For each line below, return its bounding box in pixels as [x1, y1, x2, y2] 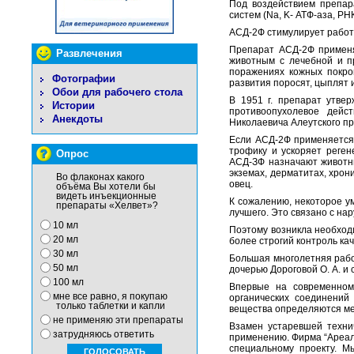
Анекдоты [52, 113, 103, 125]
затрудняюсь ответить [53, 330, 154, 339]
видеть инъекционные [56, 191, 156, 201]
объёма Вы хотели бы [56, 182, 156, 191]
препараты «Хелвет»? [56, 201, 158, 210]
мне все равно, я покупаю [53, 292, 168, 301]
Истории [52, 100, 95, 111]
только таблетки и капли [56, 301, 165, 311]
